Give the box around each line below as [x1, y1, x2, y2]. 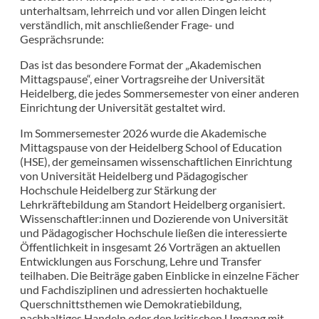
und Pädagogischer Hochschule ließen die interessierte [20, 226, 287, 240]
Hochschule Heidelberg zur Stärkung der [20, 183, 216, 197]
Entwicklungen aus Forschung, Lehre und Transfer [20, 254, 261, 268]
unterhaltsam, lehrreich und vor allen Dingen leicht [20, 4, 266, 18]
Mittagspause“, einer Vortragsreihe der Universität [20, 72, 265, 86]
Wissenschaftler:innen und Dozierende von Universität [20, 211, 288, 226]
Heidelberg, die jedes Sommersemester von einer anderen [20, 86, 299, 100]
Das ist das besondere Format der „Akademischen [20, 58, 261, 72]
